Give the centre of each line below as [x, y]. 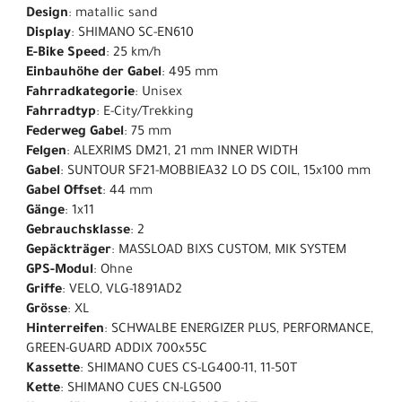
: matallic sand [113, 14]
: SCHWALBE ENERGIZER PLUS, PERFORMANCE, [239, 330]
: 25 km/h [134, 53]
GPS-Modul [60, 271]
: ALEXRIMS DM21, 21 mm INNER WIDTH [182, 152]
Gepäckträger [69, 251]
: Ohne [113, 271]
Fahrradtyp [61, 113]
